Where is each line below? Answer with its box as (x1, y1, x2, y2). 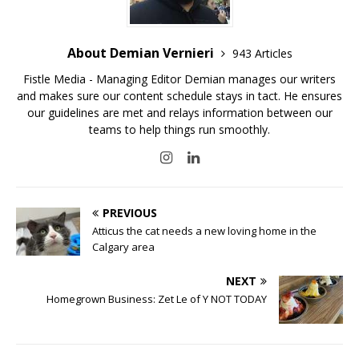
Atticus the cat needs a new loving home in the (92, 223, 317, 238)
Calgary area (92, 239, 155, 254)
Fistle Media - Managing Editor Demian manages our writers (23, 71, 336, 87)
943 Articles (232, 45, 292, 61)
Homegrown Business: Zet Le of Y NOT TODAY (46, 291, 267, 306)
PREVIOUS (103, 204, 157, 220)
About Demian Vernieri (67, 43, 217, 62)
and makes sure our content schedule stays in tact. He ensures (17, 87, 342, 103)
